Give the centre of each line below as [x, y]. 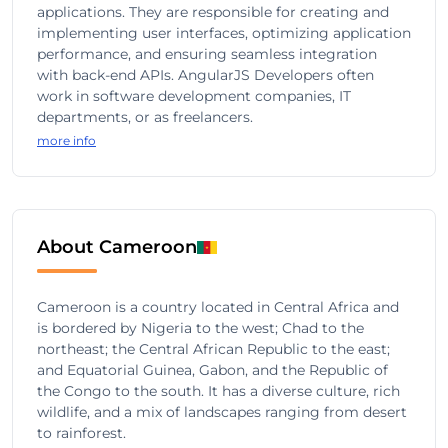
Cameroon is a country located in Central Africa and [218, 307]
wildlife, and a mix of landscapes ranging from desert [222, 412]
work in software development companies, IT [194, 96]
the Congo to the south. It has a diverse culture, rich [218, 391]
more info [66, 140]
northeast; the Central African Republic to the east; [213, 349]
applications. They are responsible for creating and [213, 12]
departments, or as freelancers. [145, 117]
